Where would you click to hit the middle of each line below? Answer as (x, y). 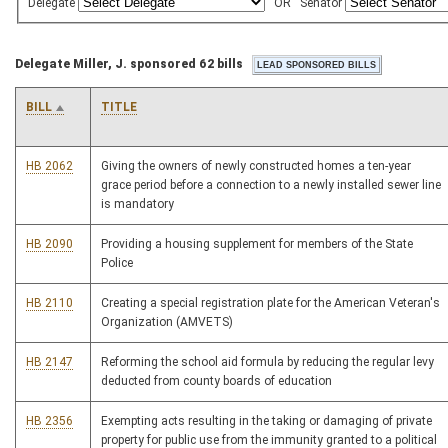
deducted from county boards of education (216, 381)
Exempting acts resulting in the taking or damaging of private (266, 421)
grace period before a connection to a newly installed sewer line (271, 185)
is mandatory (137, 204)
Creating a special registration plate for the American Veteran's (270, 303)
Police (117, 263)
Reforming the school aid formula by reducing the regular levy (267, 362)
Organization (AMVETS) (167, 322)
